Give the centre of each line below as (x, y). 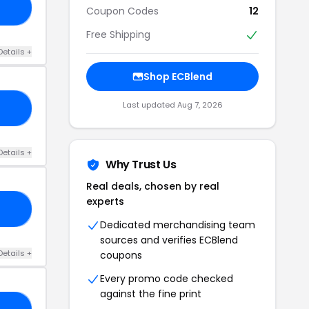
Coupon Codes (122, 11)
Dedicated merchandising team (178, 225)
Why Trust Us (141, 164)
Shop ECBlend (178, 76)
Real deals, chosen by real (153, 186)
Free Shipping (118, 34)
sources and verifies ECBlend (169, 240)
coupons (121, 255)
